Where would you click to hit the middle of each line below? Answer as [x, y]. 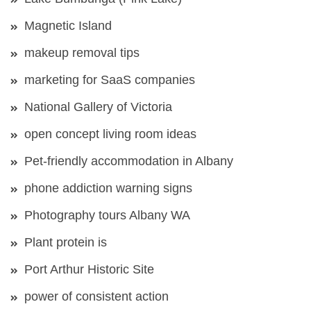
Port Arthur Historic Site [89, 270]
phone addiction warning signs [108, 188]
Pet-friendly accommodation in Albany [129, 161]
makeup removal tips [82, 53]
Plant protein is [66, 243]
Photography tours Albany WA [107, 216]
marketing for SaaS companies [110, 80]
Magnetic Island [68, 26]
